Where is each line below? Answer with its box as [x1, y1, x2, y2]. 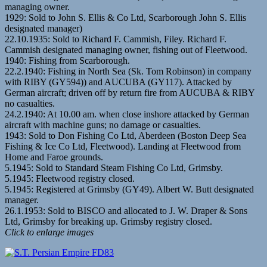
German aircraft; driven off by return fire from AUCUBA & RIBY [5, 87, 254, 98]
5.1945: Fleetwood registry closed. [5, 173, 135, 184]
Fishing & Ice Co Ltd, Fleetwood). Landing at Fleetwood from [5, 141, 241, 151]
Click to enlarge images [5, 226, 94, 237]
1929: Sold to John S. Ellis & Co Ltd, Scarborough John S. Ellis [5, 12, 246, 23]
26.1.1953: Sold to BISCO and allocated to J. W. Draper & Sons [5, 205, 247, 216]
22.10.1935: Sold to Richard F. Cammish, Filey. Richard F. [5, 33, 226, 44]
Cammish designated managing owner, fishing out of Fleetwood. [5, 44, 247, 55]
